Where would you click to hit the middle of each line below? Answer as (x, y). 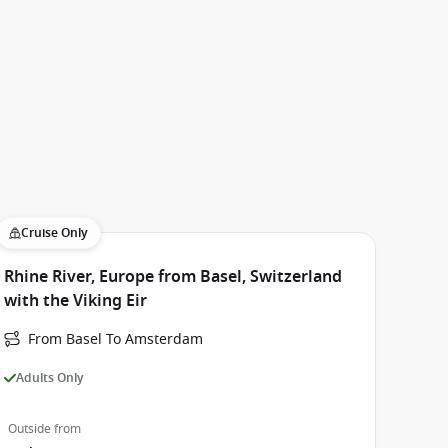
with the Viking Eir (75, 301)
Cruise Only (54, 233)
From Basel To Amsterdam (115, 339)
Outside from (44, 429)
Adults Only (49, 377)
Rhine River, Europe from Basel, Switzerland (172, 277)
